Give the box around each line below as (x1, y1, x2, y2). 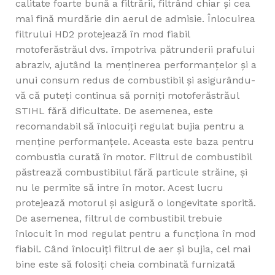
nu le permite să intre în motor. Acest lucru (15, 182, 223, 194)
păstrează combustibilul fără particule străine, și (15, 166, 247, 179)
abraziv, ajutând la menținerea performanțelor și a (15, 59, 257, 71)
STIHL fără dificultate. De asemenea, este (15, 105, 213, 117)
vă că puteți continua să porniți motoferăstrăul (15, 90, 239, 102)
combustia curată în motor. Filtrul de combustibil (15, 151, 252, 163)
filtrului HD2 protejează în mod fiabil (15, 28, 190, 41)
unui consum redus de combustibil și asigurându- (15, 74, 255, 87)
